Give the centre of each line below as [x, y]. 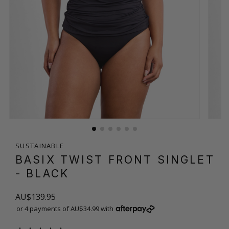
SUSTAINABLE [40, 145]
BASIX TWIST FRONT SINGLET [115, 159]
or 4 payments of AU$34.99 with [65, 208]
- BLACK [42, 173]
